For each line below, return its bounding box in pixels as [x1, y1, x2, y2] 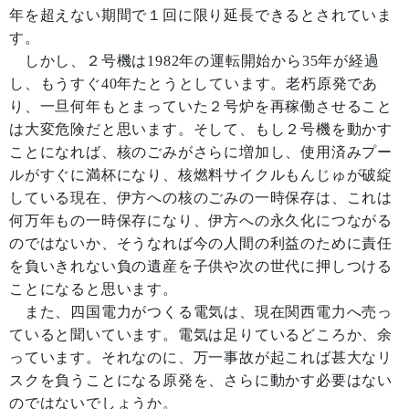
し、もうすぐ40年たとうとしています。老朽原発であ [9, 76, 379, 91]
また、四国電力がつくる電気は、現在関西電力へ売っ [9, 304, 393, 320]
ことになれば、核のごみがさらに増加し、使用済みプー [9, 144, 393, 160]
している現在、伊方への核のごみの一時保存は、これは [9, 190, 393, 205]
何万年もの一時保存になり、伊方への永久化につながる [9, 213, 393, 228]
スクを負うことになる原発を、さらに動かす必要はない [9, 372, 393, 388]
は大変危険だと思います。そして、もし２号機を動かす [9, 121, 393, 137]
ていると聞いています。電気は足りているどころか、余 [9, 327, 393, 342]
